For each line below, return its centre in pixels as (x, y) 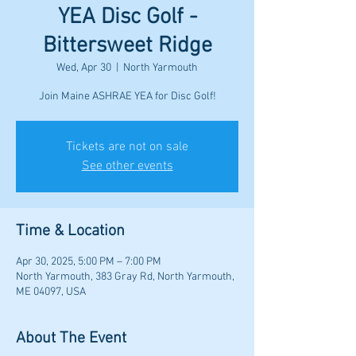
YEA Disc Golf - (127, 17)
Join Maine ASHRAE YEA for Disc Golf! (127, 96)
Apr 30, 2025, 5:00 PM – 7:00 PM (89, 261)
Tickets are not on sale (127, 147)
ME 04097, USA (51, 292)
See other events (127, 166)
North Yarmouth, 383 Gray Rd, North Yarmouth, (125, 277)
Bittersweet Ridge (127, 46)
